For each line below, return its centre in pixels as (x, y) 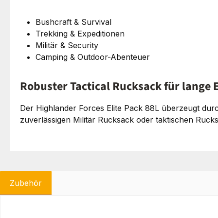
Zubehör (26, 183)
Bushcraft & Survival (73, 22)
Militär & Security (67, 45)
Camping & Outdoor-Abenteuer (93, 57)
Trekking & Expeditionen (80, 33)
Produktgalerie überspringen (75, 210)
